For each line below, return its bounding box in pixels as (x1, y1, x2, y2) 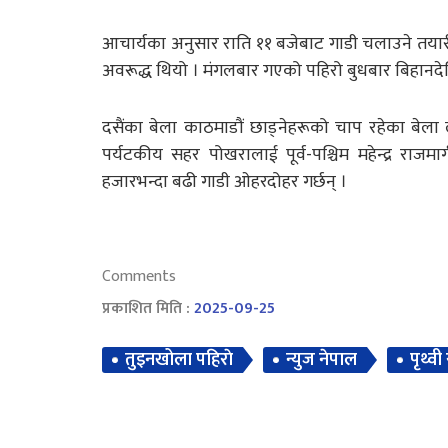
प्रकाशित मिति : (102, 294, 194, 322)
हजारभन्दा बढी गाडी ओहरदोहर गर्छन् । (102, 166, 347, 197)
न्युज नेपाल (286, 344, 357, 375)
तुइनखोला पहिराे (125, 344, 233, 375)
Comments (102, 262, 176, 290)
